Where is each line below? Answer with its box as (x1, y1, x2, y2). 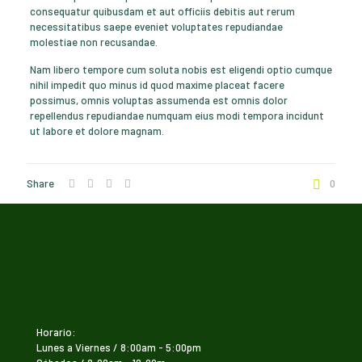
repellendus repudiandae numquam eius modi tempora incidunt (29, 109, 324, 122)
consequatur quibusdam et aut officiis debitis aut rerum (29, 5, 295, 18)
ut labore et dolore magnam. (29, 124, 164, 137)
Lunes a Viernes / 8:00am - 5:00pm (36, 341, 201, 354)
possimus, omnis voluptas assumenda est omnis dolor (29, 94, 288, 107)
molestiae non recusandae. (29, 36, 158, 48)
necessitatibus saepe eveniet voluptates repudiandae (29, 20, 283, 33)
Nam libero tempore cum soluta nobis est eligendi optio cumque (29, 63, 332, 76)
